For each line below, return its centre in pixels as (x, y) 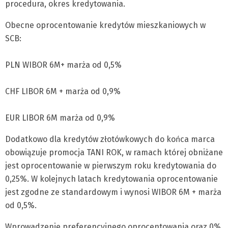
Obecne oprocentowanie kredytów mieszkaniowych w (105, 25)
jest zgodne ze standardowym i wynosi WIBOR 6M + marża (113, 192)
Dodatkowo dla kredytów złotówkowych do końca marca (110, 139)
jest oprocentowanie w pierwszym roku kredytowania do (111, 166)
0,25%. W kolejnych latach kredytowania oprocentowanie (111, 179)
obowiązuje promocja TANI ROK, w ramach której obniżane (114, 152)
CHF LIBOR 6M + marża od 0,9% (63, 91)
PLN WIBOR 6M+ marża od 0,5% (63, 65)
